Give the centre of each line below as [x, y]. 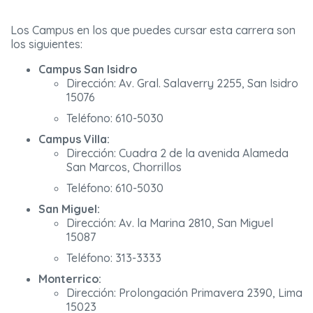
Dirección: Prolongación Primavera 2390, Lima [184, 293]
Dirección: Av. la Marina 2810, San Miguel [170, 223]
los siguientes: [46, 44]
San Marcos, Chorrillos [124, 167]
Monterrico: [70, 279]
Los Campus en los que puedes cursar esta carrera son [153, 30]
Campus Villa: [74, 139]
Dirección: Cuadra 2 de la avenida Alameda [177, 153]
